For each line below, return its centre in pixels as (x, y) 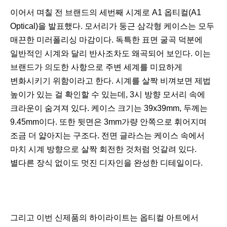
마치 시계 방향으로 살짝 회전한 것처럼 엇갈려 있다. (103, 149)
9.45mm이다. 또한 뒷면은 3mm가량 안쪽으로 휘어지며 (108, 122)
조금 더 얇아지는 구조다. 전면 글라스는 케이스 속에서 (107, 136)
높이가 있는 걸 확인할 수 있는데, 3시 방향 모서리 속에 (108, 95)
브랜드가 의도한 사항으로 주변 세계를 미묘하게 (96, 67)
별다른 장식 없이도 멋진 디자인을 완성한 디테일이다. (107, 163)
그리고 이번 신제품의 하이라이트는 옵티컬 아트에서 (104, 218)
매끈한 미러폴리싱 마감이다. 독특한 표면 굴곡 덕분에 (106, 40)
